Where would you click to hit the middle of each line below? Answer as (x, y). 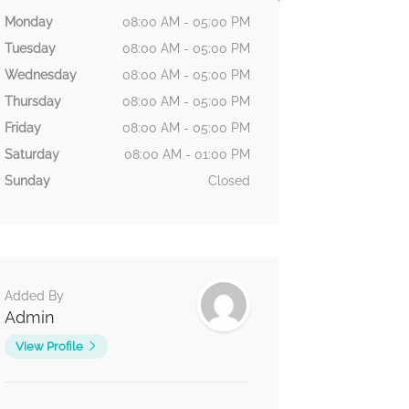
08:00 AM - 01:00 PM (187, 155)
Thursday (32, 102)
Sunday (27, 181)
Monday (28, 22)
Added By (34, 296)
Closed (229, 181)
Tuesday (30, 49)
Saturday (31, 155)
